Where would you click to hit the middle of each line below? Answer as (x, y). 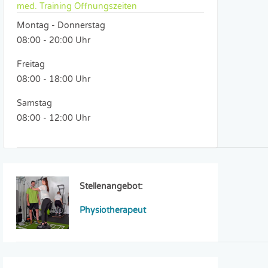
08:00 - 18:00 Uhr (54, 79)
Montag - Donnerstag (61, 25)
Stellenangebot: (112, 187)
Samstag (35, 103)
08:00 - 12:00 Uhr (54, 118)
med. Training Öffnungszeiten (77, 6)
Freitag (31, 64)
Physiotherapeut (113, 211)
